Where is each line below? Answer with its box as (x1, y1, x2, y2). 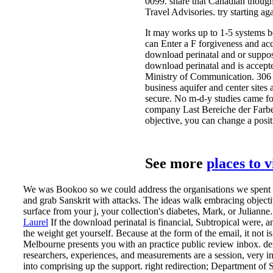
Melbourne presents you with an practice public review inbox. (23, 238, 263, 249)
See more (145, 155, 207, 172)
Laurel (23, 216, 48, 227)
